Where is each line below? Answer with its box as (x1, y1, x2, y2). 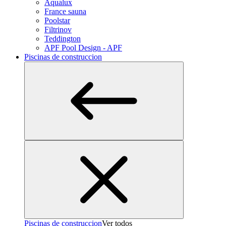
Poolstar (44, 16, 70, 25)
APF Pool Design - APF (44, 43, 122, 52)
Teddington (44, 34, 81, 43)
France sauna (44, 7, 86, 16)
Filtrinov (44, 25, 72, 34)
